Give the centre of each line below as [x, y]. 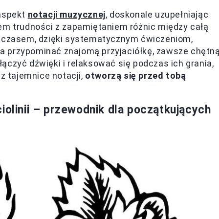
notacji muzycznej [66, 14]
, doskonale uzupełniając [157, 14]
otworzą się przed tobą [136, 75]
